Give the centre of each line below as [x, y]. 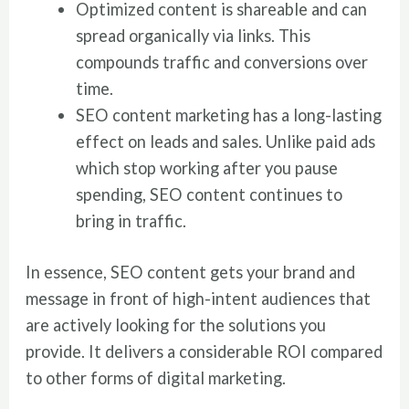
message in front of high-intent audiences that [199, 299]
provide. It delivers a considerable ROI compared [204, 352]
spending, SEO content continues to [209, 194]
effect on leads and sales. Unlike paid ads [225, 141]
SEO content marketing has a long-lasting [228, 115]
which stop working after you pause [206, 168]
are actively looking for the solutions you [176, 325]
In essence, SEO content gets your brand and [191, 273]
